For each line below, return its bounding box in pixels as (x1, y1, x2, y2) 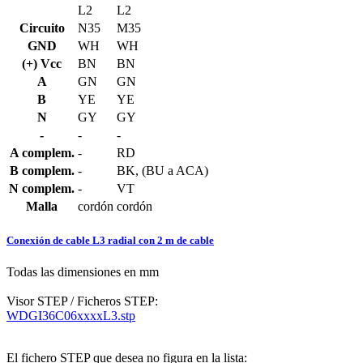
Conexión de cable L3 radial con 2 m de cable (6, 233, 214, 246)
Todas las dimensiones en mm (6, 264, 159, 279)
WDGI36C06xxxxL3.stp (6, 308, 135, 322)
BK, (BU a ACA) (117, 163, 208, 177)
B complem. (9, 163, 75, 177)
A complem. (9, 145, 75, 160)
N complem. (9, 181, 75, 195)
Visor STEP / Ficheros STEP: (6, 293, 158, 308)
